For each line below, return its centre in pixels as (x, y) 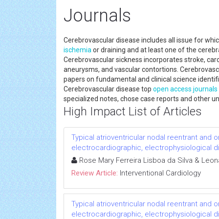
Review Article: (95, 173)
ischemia (77, 50)
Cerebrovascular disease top (108, 89)
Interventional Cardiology (160, 173)
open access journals (185, 89)
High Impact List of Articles (133, 111)
